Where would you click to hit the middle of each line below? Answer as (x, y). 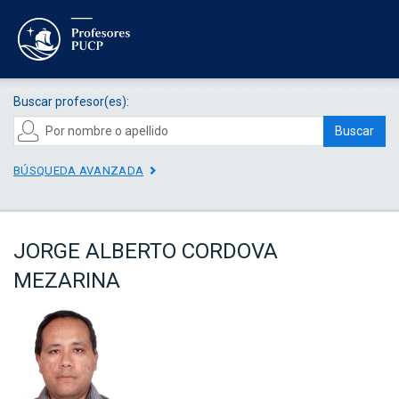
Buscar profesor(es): (71, 101)
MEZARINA (67, 281)
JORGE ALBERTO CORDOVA (146, 252)
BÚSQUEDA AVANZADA (79, 170)
